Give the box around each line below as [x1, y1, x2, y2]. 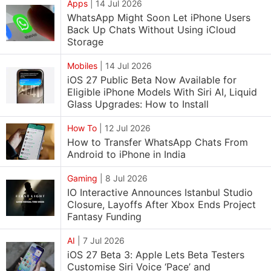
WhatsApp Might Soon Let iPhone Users [67, 11, 250, 24]
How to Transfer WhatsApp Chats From [67, 136, 248, 148]
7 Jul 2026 [83, 235, 125, 246]
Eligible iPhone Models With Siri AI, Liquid [67, 86, 257, 98]
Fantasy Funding [67, 211, 142, 223]
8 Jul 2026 [105, 173, 148, 183]
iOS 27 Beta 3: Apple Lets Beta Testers [67, 249, 244, 261]
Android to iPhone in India [67, 148, 186, 160]
